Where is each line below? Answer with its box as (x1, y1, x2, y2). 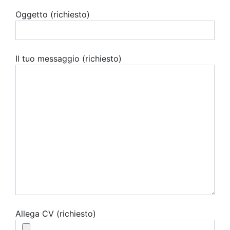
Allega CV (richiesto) (15, 208, 96, 219)
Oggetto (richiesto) (15, 9, 90, 20)
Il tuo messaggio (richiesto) (15, 53, 122, 64)
